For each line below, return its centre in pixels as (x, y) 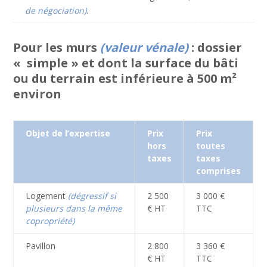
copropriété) (50, 221)
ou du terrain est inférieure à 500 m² (125, 78)
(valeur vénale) (146, 47)
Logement (47, 195)
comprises (219, 170)
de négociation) (56, 10)
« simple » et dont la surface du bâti (126, 63)
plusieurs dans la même (74, 208)
